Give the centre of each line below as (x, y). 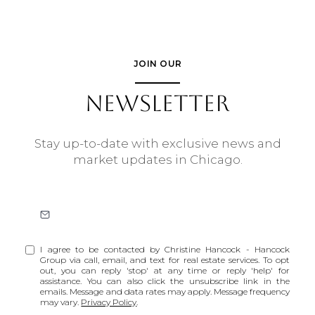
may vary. (61, 302)
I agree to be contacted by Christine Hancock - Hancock (165, 250)
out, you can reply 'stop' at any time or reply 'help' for (165, 271)
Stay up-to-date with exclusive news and (157, 144)
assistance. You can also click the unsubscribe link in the (165, 281)
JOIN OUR (157, 63)
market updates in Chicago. (157, 160)
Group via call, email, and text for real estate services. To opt (165, 260)
